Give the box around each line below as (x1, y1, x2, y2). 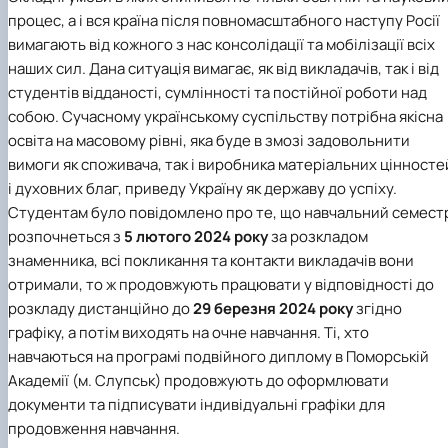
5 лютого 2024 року (124, 226, 268, 248)
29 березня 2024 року (193, 298, 353, 320)
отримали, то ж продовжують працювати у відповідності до (8, 274, 434, 296)
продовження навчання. (8, 418, 180, 440)
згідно (353, 298, 402, 320)
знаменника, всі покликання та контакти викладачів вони (8, 250, 414, 272)
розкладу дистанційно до (8, 298, 193, 320)
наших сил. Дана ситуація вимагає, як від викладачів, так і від (8, 58, 439, 80)
